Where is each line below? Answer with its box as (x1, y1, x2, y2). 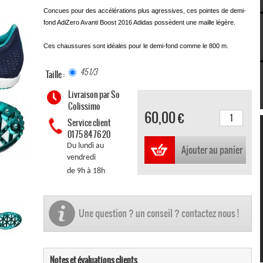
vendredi (67, 153, 96, 162)
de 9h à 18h (67, 166, 105, 176)
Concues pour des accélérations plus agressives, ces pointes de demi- (43, 6, 246, 14)
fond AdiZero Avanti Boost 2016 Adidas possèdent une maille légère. (43, 18, 235, 26)
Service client (68, 116, 111, 129)
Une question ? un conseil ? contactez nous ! (79, 205, 239, 220)
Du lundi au (67, 141, 104, 150)
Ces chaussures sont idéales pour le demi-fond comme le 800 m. (43, 42, 228, 49)
